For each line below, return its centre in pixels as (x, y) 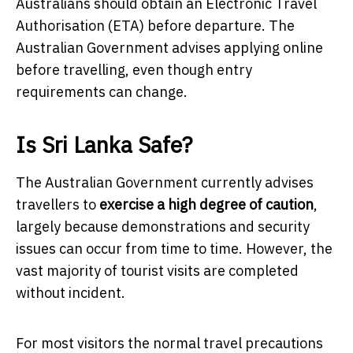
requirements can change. (102, 91)
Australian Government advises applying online (169, 47)
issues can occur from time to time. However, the (174, 248)
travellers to (58, 204)
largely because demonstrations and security (163, 226)
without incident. (71, 292)
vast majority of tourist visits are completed (157, 270)
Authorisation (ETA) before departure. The (155, 25)
